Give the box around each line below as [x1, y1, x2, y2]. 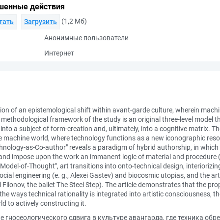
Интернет [44, 49, 74, 57]
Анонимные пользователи [44, 34, 129, 42]
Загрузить [24, 18, 57, 26]
